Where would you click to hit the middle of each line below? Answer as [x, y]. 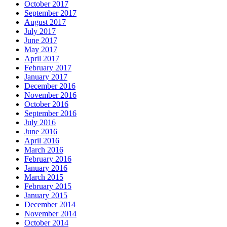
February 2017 [48, 68]
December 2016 [50, 86]
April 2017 [42, 59]
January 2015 [46, 196]
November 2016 [50, 95]
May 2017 [41, 50]
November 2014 [50, 214]
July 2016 [40, 123]
